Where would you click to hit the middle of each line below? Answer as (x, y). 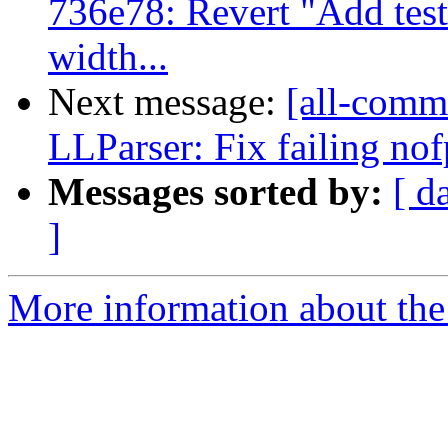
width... (108, 57)
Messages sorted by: (215, 192)
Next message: (167, 102)
